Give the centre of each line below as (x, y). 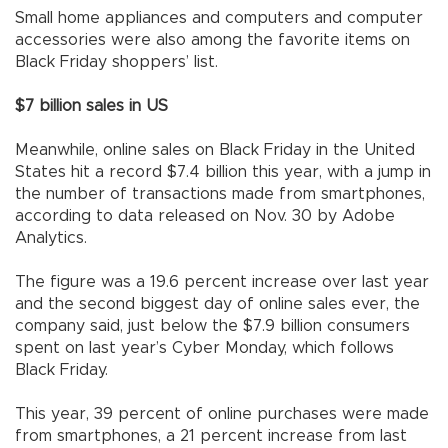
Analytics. (51, 238)
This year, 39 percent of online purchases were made (222, 414)
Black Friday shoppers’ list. (119, 62)
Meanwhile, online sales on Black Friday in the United (215, 150)
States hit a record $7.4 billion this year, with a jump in (223, 172)
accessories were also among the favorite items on (212, 40)
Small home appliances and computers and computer (219, 18)
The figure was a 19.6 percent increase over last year (222, 282)
